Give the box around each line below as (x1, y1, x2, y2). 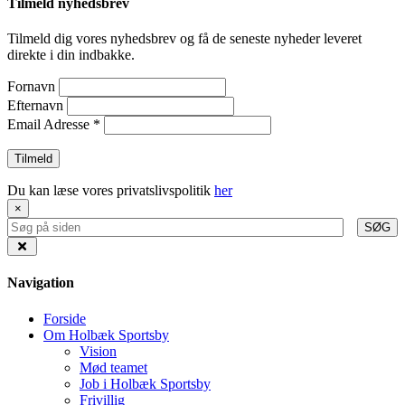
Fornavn (7, 79, 59, 95)
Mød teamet (80, 359, 147, 375)
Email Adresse (7, 117, 93, 133)
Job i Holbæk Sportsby (80, 375, 211, 391)
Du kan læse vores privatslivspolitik (7, 183, 214, 199)
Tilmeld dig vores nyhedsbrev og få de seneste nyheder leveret (7, 31, 362, 47)
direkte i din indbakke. (7, 47, 135, 63)
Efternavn (7, 98, 67, 114)
